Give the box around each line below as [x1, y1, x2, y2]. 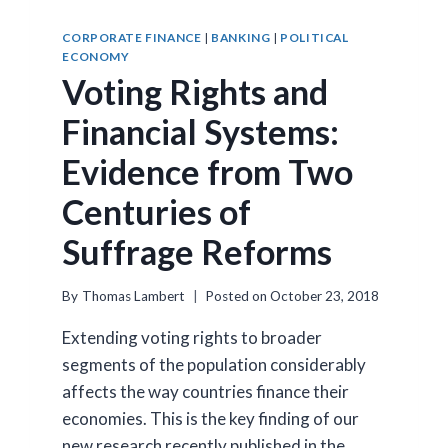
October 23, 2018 [269, 287, 379, 304]
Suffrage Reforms [62, 231, 333, 273]
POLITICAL [280, 30, 349, 46]
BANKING [211, 30, 271, 46]
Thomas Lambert [81, 287, 185, 304]
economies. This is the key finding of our [62, 407, 360, 429]
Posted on [204, 287, 267, 304]
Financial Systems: [62, 111, 340, 153]
